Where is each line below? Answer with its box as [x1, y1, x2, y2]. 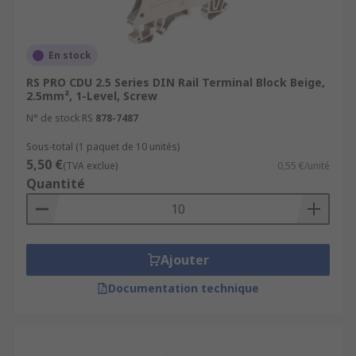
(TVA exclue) [63, 159, 118, 172]
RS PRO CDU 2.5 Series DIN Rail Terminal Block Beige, [26, 75, 325, 90]
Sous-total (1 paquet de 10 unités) [26, 140, 180, 153]
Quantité [26, 175, 85, 192]
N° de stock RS [26, 111, 93, 125]
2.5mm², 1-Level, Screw [26, 88, 157, 103]
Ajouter [160, 251, 209, 269]
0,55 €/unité [277, 159, 330, 172]
